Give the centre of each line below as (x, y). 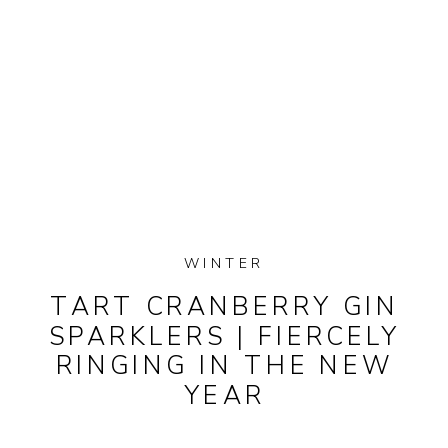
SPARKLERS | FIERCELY (225, 336)
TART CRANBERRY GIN (224, 306)
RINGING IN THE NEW (224, 365)
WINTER (224, 263)
